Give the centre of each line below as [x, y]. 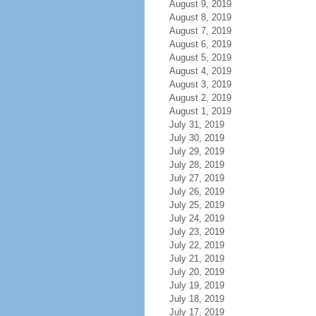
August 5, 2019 [200, 57]
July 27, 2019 [196, 178]
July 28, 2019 [196, 165]
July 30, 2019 [196, 138]
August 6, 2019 [200, 44]
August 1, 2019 [200, 111]
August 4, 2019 [200, 71]
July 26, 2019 [196, 192]
